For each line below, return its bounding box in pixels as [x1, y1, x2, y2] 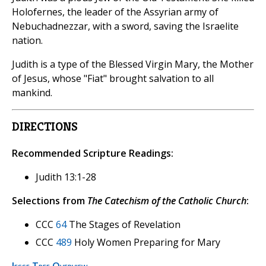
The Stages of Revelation [66, 218, 180, 232]
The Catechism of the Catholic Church [87, 194, 246, 208]
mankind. [12, 86, 52, 100]
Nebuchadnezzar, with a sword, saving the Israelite [12, 20, 239, 33]
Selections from [12, 194, 87, 208]
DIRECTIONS [12, 119, 78, 135]
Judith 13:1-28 [36, 170, 96, 184]
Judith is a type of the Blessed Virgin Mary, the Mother [12, 58, 254, 71]
